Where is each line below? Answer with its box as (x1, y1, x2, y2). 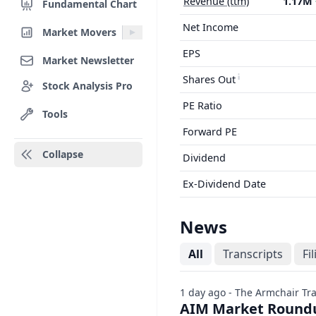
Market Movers (42, 25, 116, 39)
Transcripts (223, 246, 283, 262)
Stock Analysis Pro (42, 78, 133, 92)
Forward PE (183, 125, 237, 138)
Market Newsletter (42, 53, 134, 67)
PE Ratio (183, 99, 222, 112)
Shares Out (183, 73, 236, 86)
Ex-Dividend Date (183, 177, 266, 190)
